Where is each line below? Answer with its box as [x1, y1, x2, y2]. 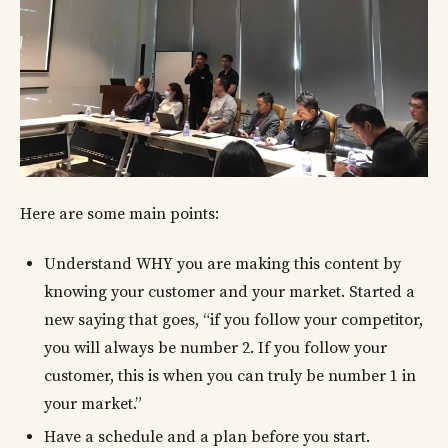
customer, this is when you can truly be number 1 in [44, 366, 416, 387]
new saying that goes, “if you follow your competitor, [44, 310, 423, 331]
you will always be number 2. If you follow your [44, 338, 387, 359]
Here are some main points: [20, 204, 219, 225]
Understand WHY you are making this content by [44, 254, 401, 275]
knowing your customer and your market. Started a [44, 282, 415, 303]
